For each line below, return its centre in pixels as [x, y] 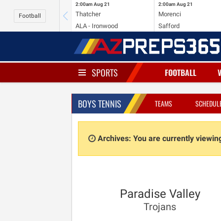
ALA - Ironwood [97, 26]
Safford [169, 26]
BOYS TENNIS [100, 104]
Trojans [160, 207]
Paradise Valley [160, 194]
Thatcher [88, 14]
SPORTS [105, 73]
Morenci [169, 14]
